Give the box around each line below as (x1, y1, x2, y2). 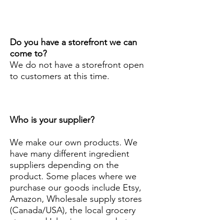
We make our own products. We (10, 137, 137, 148)
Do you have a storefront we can (10, 36, 137, 48)
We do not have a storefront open (10, 59, 144, 70)
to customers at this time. (10, 70, 110, 82)
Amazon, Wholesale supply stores (10, 193, 142, 204)
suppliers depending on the (10, 159, 119, 170)
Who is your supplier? (10, 114, 94, 125)
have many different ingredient (10, 148, 129, 159)
